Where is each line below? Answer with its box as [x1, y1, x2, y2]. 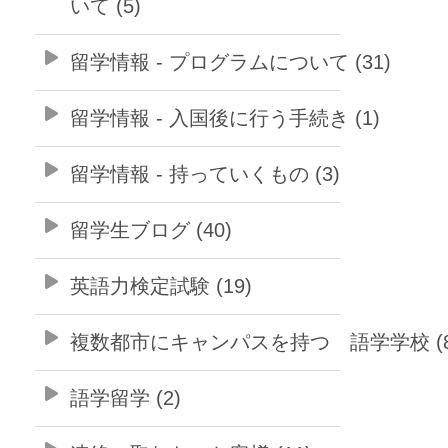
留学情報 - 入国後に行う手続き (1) [70, 107, 380, 130]
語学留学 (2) [70, 387, 181, 410]
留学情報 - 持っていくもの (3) [70, 163, 340, 186]
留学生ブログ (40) [70, 219, 232, 242]
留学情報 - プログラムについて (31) [70, 51, 391, 74]
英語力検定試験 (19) [70, 275, 252, 298]
